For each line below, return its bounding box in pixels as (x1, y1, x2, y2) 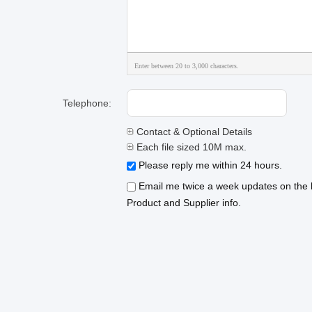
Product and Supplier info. (127, 197, 241, 208)
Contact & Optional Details (134, 126, 252, 137)
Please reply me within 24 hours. (136, 159, 282, 171)
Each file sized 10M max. (134, 141, 247, 153)
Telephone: (63, 97, 111, 109)
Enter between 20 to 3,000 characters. (134, 62, 239, 70)
